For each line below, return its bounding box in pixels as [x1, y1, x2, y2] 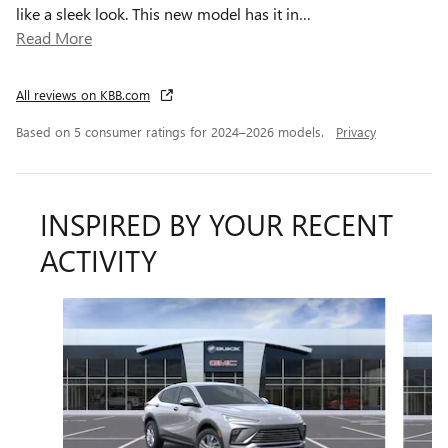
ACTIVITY [40, 240, 157, 281]
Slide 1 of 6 [15, 298, 93, 320]
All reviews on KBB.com [16, 86, 150, 104]
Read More [26, 27, 92, 49]
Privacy [336, 123, 376, 141]
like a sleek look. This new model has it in [16, 3, 299, 25]
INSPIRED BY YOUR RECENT [40, 204, 393, 245]
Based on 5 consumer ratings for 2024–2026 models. [16, 123, 328, 141]
